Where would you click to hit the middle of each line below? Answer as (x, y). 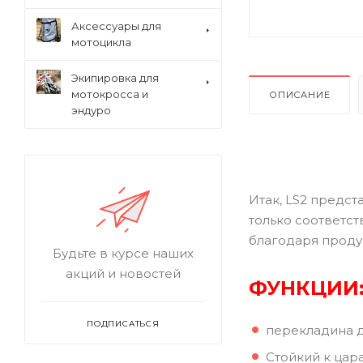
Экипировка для (115, 78)
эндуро (91, 110)
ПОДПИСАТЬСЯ (123, 324)
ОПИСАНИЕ (300, 94)
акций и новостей (123, 273)
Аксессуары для (116, 26)
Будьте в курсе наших (123, 253)
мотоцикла (101, 42)
